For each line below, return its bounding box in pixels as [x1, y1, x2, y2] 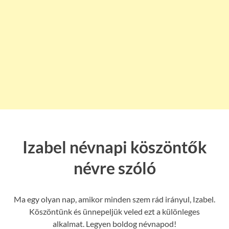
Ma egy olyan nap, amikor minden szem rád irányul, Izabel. [14, 194, 215, 204]
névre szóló [73, 157, 156, 178]
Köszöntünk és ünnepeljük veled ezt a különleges [29, 206, 200, 216]
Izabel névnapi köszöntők [22, 136, 207, 157]
